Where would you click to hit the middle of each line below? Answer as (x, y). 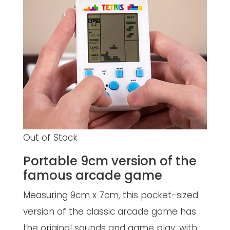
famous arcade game (92, 175)
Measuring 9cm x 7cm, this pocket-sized (110, 195)
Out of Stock (50, 138)
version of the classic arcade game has (109, 212)
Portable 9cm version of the (110, 161)
